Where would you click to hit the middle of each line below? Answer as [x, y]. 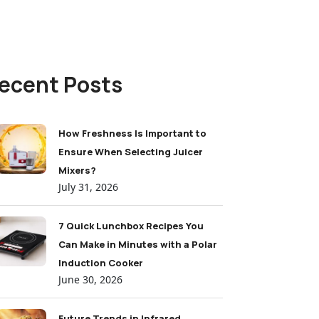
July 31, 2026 [88, 187]
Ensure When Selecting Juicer [131, 152]
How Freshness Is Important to [132, 133]
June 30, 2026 [90, 279]
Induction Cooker [101, 263]
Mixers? [77, 170]
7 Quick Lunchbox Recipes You [131, 226]
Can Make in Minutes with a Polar [138, 244]
